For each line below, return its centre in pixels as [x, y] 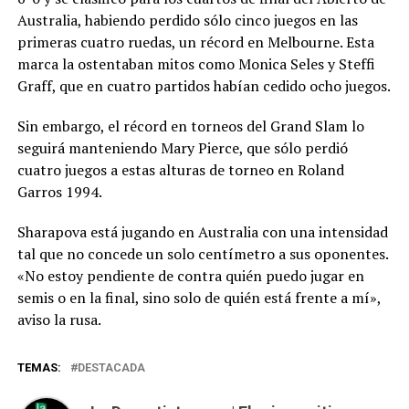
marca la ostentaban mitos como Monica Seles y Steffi [196, 64]
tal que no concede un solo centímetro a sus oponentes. [202, 254]
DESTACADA [111, 367]
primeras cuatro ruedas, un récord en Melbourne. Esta [195, 42]
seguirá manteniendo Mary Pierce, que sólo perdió [182, 148]
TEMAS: [39, 367]
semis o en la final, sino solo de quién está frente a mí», [199, 298]
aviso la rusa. [59, 320]
